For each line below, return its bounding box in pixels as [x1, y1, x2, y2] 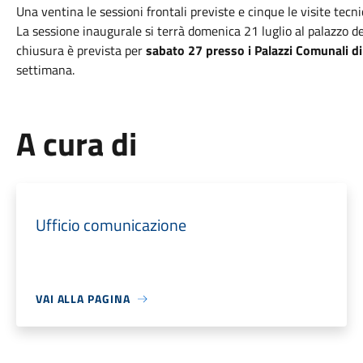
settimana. [15, 60, 75, 79]
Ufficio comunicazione [35, 212, 186, 237]
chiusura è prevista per [15, 41, 146, 60]
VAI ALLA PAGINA [35, 290, 130, 307]
